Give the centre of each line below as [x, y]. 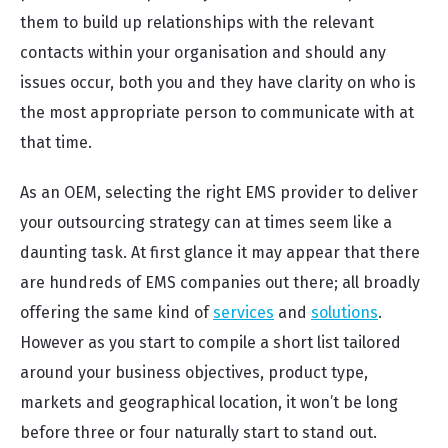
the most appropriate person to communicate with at [217, 112]
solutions [344, 312]
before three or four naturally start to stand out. [198, 432]
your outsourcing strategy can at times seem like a [206, 222]
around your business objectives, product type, [194, 372]
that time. [56, 142]
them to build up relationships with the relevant [197, 22]
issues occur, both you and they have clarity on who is [218, 82]
